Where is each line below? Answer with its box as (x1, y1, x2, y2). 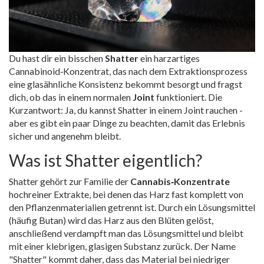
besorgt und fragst (165, 78, 242, 90)
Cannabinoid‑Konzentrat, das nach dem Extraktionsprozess (9, 65, 247, 77)
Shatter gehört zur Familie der (9, 175, 130, 187)
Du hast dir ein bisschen (9, 52, 105, 64)
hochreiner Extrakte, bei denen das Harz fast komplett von (9, 188, 243, 200)
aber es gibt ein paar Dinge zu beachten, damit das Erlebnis (9, 117, 245, 128)
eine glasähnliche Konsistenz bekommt (9, 78, 165, 90)
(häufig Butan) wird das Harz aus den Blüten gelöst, (9, 214, 213, 226)
